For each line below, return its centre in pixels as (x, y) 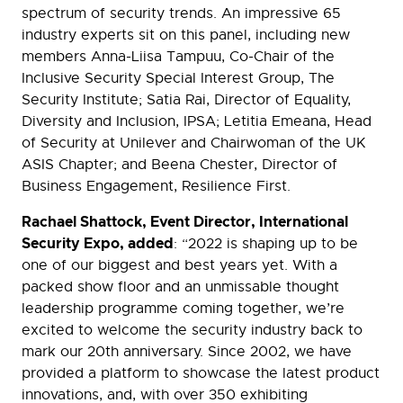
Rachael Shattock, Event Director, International (185, 222)
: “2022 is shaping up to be (266, 244)
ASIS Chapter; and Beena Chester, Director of (179, 165)
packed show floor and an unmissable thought (180, 287)
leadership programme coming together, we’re (183, 309)
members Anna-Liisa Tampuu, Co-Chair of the (178, 57)
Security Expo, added (98, 244)
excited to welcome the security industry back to (192, 331)
